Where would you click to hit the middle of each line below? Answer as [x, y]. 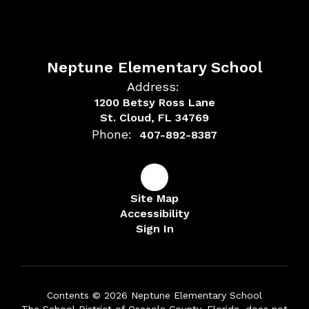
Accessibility [154, 214]
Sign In [154, 229]
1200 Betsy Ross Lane [154, 103]
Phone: [112, 134]
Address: [153, 87]
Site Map [154, 199]
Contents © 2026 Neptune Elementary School [154, 296]
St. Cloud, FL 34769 [154, 118]
